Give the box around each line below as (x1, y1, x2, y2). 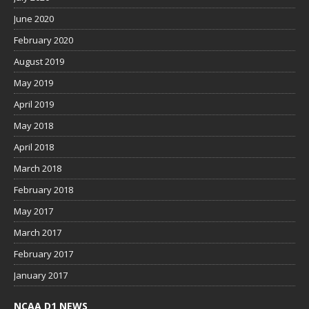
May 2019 (14, 76, 53, 89)
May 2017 (14, 204, 53, 217)
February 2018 (14, 183, 73, 196)
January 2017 (14, 268, 68, 281)
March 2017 (14, 226, 61, 239)
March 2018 (14, 161, 61, 175)
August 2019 (14, 54, 64, 68)
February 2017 (14, 247, 73, 260)
